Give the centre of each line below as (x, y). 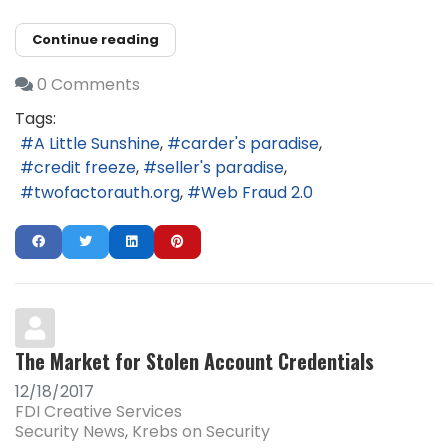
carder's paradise (250, 143)
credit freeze (85, 168)
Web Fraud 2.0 (257, 193)
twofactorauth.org (107, 193)
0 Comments (88, 85)
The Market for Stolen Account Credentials (194, 361)
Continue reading (95, 39)
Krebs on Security (201, 432)
